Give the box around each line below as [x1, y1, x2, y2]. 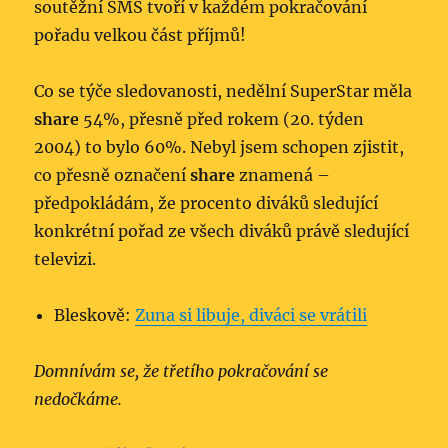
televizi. [34, 248, 97, 269]
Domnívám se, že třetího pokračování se [34, 360, 329, 381]
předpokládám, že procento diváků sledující [34, 192, 379, 213]
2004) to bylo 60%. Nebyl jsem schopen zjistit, [34, 136, 405, 157]
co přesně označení [34, 164, 191, 185]
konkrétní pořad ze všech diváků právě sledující [34, 220, 410, 241]
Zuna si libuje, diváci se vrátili [135, 304, 368, 325]
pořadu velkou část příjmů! [34, 24, 247, 45]
